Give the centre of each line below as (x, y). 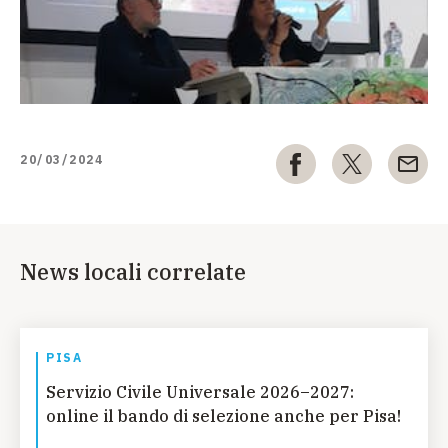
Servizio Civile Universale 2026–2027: (200, 392)
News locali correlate (133, 271)
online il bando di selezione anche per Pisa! (223, 416)
